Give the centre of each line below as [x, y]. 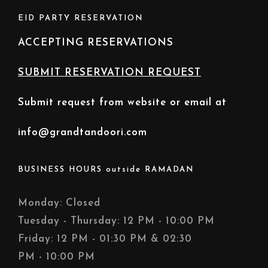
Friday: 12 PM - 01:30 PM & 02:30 [105, 239]
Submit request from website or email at [122, 103]
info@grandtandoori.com [83, 133]
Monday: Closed [59, 203]
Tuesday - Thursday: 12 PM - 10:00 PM [116, 221]
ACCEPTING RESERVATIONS [96, 43]
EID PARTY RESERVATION [80, 18]
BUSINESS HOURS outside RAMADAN [106, 170]
